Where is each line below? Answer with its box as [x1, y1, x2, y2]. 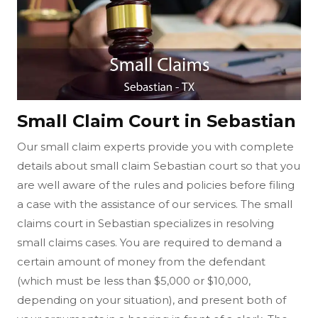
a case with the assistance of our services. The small [17, 197, 292, 211]
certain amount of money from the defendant [17, 254, 265, 268]
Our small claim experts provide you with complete [17, 139, 294, 153]
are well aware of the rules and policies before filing [17, 177, 295, 192]
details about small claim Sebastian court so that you [17, 158, 300, 172]
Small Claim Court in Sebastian [17, 110, 296, 131]
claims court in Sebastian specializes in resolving [17, 216, 274, 230]
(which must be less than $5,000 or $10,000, [17, 273, 251, 287]
